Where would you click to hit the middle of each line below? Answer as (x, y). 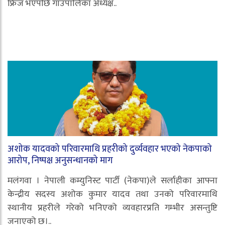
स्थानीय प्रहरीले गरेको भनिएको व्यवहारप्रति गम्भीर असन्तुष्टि (113, 208)
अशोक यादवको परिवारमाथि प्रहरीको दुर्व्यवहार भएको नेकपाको (110, 149)
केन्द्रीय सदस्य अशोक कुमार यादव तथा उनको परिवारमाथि (113, 195)
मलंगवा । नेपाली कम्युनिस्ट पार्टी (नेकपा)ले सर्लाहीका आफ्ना (113, 181)
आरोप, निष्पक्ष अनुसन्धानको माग (60, 161)
